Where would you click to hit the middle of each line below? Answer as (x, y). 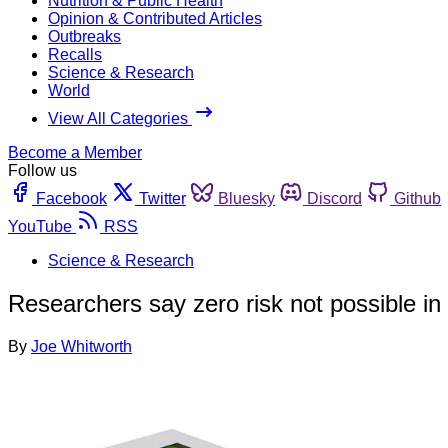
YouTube (40, 226)
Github (417, 198)
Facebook (71, 198)
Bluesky (246, 198)
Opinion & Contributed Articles (155, 18)
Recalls (75, 54)
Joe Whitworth (81, 346)
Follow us (42, 170)
